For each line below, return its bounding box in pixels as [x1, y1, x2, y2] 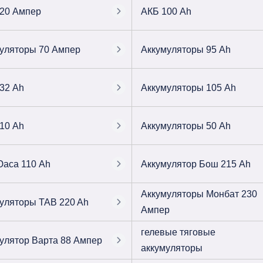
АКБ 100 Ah [140, 6, 191, 16]
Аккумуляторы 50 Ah [140, 120, 231, 131]
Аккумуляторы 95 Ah [140, 44, 231, 55]
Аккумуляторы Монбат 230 [140, 189, 257, 199]
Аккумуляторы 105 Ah [140, 82, 236, 93]
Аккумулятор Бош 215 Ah [140, 159, 251, 169]
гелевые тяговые [140, 227, 215, 237]
